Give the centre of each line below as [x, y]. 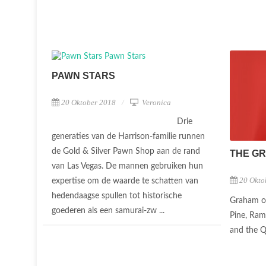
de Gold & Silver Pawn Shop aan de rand [126, 151]
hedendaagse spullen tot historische [117, 196]
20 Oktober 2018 [88, 102]
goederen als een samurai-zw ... [109, 211]
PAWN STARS [83, 76]
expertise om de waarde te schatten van [125, 181]
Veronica [156, 102]
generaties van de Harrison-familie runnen [128, 137]
